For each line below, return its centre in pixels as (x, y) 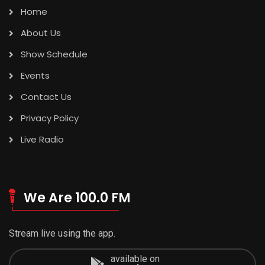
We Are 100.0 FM (77, 198)
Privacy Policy (50, 118)
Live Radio (42, 140)
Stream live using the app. (62, 234)
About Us (41, 33)
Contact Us (46, 97)
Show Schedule (54, 54)
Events (35, 76)
